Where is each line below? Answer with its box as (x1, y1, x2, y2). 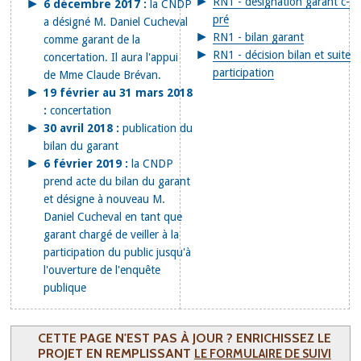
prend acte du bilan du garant (44, 175, 191, 188)
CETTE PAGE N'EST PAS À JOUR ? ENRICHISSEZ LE (37, 330, 331, 346)
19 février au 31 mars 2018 (44, 86, 193, 99)
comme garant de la (44, 33, 141, 46)
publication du (119, 122, 193, 135)
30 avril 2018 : (44, 122, 120, 135)
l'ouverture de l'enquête (44, 263, 161, 276)
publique (44, 281, 87, 294)
